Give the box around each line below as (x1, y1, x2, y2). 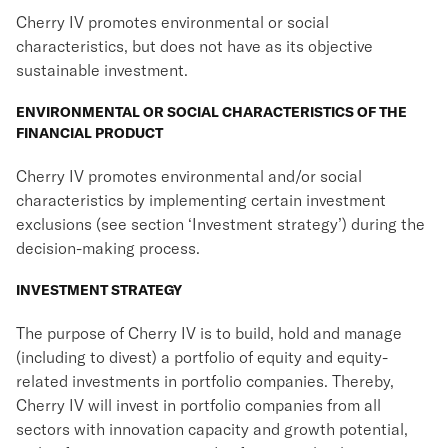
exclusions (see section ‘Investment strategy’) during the (16, 214, 425, 234)
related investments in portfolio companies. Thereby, (16, 371, 394, 391)
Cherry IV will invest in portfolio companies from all (16, 395, 381, 415)
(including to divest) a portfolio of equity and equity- (16, 347, 388, 367)
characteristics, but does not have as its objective (16, 36, 373, 56)
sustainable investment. (16, 60, 188, 80)
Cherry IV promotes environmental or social (16, 12, 329, 32)
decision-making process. (16, 238, 200, 258)
